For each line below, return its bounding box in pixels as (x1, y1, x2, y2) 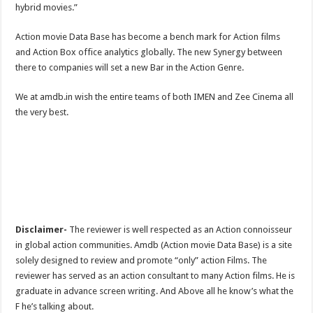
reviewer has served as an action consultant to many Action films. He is (15, 270, 296, 282)
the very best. (15, 107, 69, 118)
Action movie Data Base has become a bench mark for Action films (15, 31, 281, 43)
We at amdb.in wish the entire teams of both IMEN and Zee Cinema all (15, 92, 294, 103)
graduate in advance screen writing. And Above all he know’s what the (15, 286, 294, 297)
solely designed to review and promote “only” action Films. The (15, 255, 268, 266)
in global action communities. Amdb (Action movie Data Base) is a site (15, 240, 293, 251)
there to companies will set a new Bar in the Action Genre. (15, 62, 245, 73)
